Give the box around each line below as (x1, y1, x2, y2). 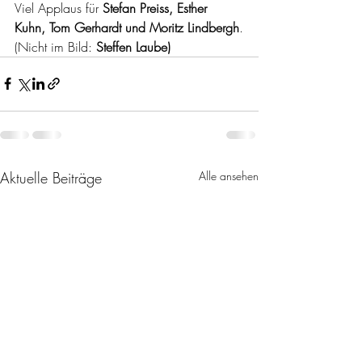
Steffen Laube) (96, 37, 175, 56)
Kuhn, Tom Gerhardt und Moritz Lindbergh (15, 18, 239, 36)
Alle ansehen (199, 167, 259, 183)
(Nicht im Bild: (15, 37, 96, 56)
